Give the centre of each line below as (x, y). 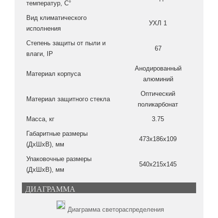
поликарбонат (158, 104)
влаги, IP (40, 54)
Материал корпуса (54, 74)
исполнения (44, 28)
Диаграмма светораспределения (116, 209)
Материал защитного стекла (68, 99)
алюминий (158, 79)
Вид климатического (56, 18)
